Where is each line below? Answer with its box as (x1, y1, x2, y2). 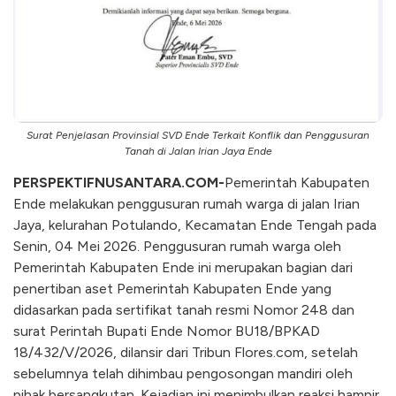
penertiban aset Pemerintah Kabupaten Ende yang (13, 279, 331, 297)
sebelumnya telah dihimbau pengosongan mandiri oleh (13, 364, 353, 382)
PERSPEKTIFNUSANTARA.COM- (13, 173, 225, 191)
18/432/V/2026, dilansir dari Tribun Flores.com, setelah (13, 343, 358, 361)
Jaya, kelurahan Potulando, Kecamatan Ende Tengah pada (13, 216, 377, 233)
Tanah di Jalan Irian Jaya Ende (124, 144, 272, 157)
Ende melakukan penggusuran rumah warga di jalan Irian (13, 194, 360, 212)
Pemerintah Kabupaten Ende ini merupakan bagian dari (13, 258, 353, 276)
